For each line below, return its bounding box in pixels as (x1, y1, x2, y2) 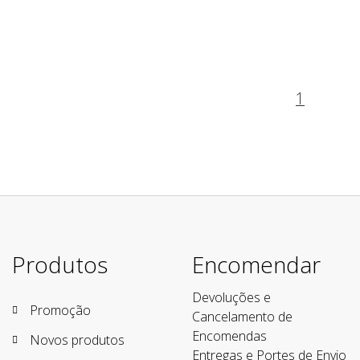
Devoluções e (192, 288, 271, 307)
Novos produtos (30, 331, 125, 350)
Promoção (30, 301, 91, 320)
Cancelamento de (192, 308, 292, 326)
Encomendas (192, 327, 267, 346)
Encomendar (192, 249, 321, 280)
